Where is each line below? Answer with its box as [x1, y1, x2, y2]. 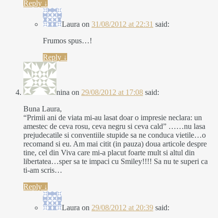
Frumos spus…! [43, 36, 92, 45]
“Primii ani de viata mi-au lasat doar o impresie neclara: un [23, 113, 202, 122]
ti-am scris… [23, 166, 62, 175]
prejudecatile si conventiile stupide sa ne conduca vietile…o [23, 131, 206, 140]
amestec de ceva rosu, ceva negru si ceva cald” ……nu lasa [23, 122, 205, 131]
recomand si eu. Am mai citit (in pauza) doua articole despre [23, 140, 207, 148]
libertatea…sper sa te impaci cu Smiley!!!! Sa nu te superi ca [23, 157, 208, 166]
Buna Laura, [23, 105, 62, 113]
